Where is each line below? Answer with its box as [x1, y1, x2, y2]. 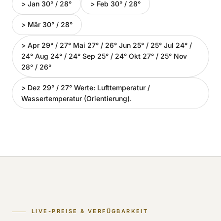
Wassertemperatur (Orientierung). [21, 94, 132, 103]
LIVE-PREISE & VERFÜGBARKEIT [32, 208, 148, 215]
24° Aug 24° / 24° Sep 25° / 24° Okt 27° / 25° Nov [21, 52, 187, 60]
